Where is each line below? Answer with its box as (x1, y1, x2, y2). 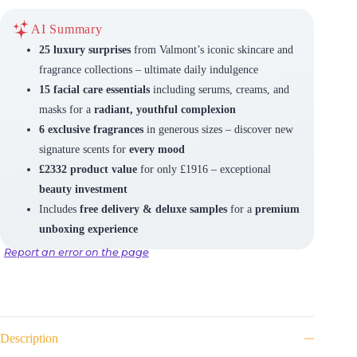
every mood (128, 143, 185, 156)
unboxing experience (38, 222, 138, 236)
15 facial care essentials (38, 83, 150, 96)
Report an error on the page (3, 245, 149, 258)
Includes (38, 202, 80, 216)
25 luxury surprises (38, 43, 131, 57)
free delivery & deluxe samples (79, 202, 227, 216)
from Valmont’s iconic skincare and (130, 43, 293, 57)
